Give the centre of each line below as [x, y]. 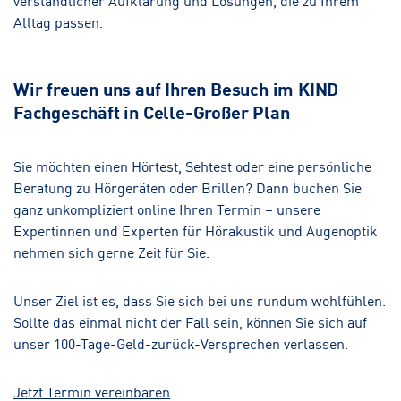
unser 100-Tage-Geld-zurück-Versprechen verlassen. [181, 342]
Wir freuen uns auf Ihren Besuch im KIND [176, 88]
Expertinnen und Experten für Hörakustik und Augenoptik [196, 230]
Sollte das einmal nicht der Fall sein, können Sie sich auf [190, 321]
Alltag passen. [58, 21]
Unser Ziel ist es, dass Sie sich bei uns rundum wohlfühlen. [200, 299]
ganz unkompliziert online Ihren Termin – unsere [167, 208]
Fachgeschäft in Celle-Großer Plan [152, 111]
